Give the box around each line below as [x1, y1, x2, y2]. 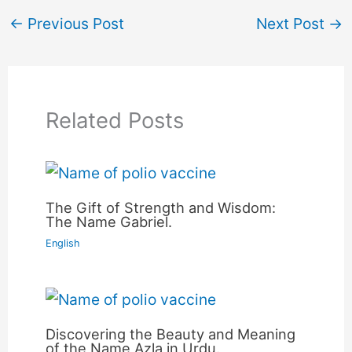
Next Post [255, 13, 328, 33]
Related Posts [46, 106, 185, 134]
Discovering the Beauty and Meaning [46, 324, 296, 343]
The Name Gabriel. [46, 213, 173, 231]
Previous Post [24, 13, 125, 33]
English [46, 237, 81, 250]
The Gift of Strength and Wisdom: [46, 199, 277, 217]
